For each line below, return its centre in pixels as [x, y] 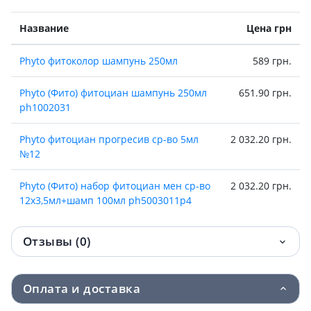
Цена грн [269, 28]
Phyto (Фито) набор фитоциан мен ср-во [115, 186]
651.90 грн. [265, 93]
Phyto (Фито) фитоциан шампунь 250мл [113, 93]
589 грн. [272, 61]
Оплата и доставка [82, 288]
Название [44, 28]
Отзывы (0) [57, 241]
